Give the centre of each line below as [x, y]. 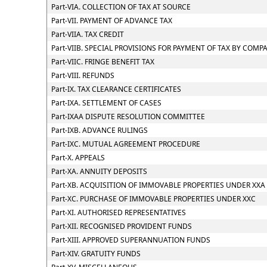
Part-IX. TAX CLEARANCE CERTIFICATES [116, 89]
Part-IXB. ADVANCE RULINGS [99, 130]
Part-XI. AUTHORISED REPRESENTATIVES [118, 212]
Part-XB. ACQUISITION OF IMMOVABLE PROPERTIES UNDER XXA [158, 185]
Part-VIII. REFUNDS [83, 75]
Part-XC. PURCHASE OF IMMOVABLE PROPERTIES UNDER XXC [153, 199]
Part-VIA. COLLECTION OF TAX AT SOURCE [121, 7]
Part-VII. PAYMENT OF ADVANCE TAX [111, 21]
